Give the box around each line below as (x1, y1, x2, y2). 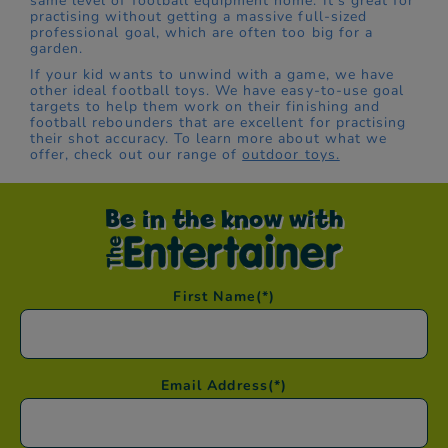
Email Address (161, 376, 268, 396)
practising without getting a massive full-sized (30, 7, 367, 27)
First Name (173, 287, 256, 307)
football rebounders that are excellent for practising (30, 113, 407, 133)
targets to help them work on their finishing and (30, 97, 380, 117)
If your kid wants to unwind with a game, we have (30, 65, 394, 85)
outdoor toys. (242, 145, 340, 165)
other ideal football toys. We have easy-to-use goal (30, 81, 405, 101)
